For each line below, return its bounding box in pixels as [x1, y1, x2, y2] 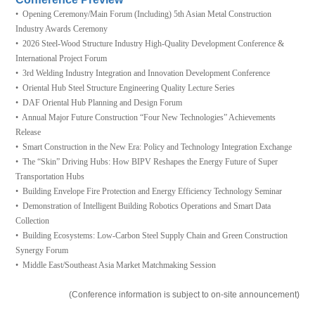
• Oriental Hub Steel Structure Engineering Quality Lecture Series [15, 82, 236, 93]
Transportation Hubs [15, 171, 85, 181]
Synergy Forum [15, 245, 69, 255]
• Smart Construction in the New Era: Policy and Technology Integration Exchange [15, 141, 292, 152]
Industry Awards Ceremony [15, 23, 108, 34]
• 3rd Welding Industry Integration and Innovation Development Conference [15, 67, 271, 78]
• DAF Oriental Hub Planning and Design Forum [15, 97, 183, 108]
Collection [15, 215, 50, 226]
